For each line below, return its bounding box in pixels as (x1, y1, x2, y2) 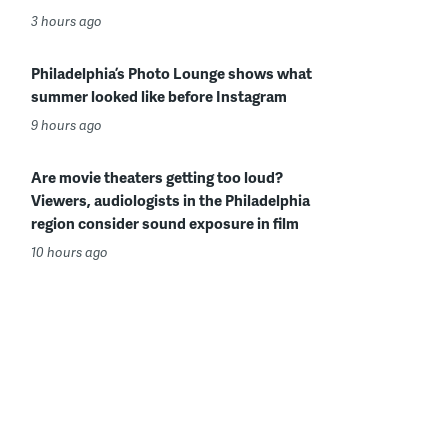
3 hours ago (31, 12, 102, 30)
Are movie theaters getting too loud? (31, 166, 283, 188)
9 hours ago (31, 116, 102, 134)
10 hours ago (31, 243, 108, 261)
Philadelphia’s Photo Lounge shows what (31, 62, 312, 84)
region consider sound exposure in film (31, 212, 299, 234)
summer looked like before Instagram (31, 85, 287, 107)
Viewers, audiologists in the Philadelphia (31, 189, 310, 211)
